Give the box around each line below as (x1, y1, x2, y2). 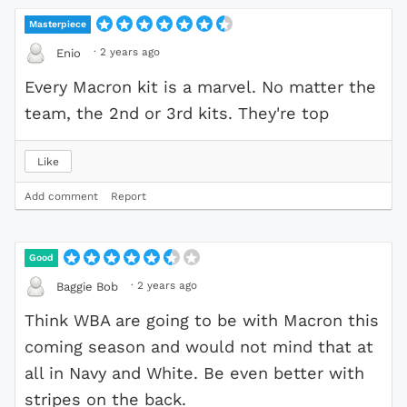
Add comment (25, 190, 98, 203)
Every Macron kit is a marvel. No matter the (25, 77, 376, 97)
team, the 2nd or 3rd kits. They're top (25, 104, 329, 124)
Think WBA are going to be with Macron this (25, 311, 379, 331)
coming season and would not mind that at (25, 337, 373, 357)
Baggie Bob (56, 279, 118, 293)
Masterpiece (29, 18, 87, 31)
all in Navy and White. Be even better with (25, 363, 364, 383)
